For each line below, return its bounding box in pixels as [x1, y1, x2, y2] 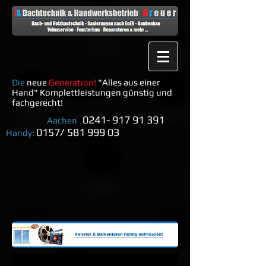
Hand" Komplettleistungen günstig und [12, 87, 172, 97]
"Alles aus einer [98, 77, 160, 87]
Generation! [47, 77, 98, 87]
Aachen [6, 115, 79, 125]
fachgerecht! [12, 97, 63, 107]
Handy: [6, 128, 34, 138]
